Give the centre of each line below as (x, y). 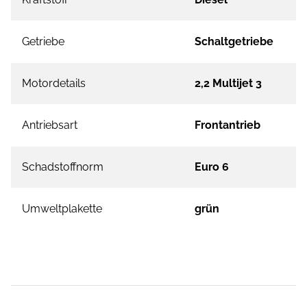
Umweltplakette (62, 209)
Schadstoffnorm (63, 167)
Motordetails (54, 84)
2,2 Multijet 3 (228, 84)
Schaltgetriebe (234, 42)
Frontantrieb (228, 125)
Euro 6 (212, 167)
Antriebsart (50, 125)
